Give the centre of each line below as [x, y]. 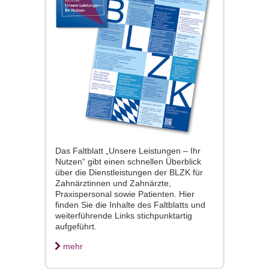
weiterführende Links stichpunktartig [124, 216]
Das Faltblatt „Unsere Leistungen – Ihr [128, 151]
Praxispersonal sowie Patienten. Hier [125, 194]
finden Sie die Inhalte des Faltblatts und [130, 205]
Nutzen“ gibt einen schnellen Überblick [128, 162]
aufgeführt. [76, 227]
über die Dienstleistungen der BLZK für [129, 173]
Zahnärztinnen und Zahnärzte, [113, 183]
